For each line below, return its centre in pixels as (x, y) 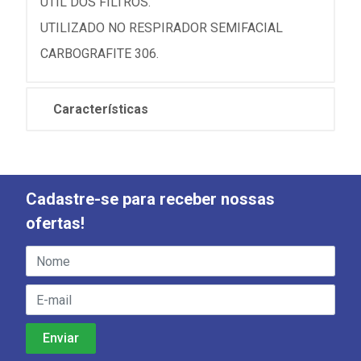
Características (101, 109)
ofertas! (55, 223)
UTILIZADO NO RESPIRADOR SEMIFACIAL (162, 28)
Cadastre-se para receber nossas (150, 199)
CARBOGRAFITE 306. (100, 54)
